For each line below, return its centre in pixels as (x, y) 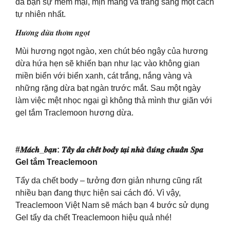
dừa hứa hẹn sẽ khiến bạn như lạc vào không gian (108, 63)
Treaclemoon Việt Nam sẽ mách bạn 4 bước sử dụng (112, 205)
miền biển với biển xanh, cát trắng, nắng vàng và (104, 76)
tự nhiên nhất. (41, 14)
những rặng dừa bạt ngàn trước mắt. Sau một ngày (108, 88)
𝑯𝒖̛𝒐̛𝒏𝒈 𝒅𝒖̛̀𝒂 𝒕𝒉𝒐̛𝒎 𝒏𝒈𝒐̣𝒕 (53, 33)
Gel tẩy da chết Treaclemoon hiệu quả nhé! (93, 217)
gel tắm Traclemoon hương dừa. (74, 113)
